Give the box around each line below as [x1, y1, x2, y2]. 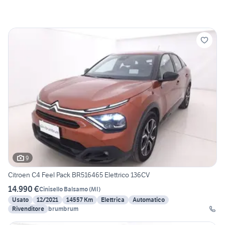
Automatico [133, 196, 165, 204]
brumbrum [48, 205, 78, 213]
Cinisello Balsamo [39, 185, 88, 193]
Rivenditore [12, 205, 44, 213]
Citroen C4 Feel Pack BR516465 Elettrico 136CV [8, 170, 150, 180]
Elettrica [101, 196, 125, 204]
